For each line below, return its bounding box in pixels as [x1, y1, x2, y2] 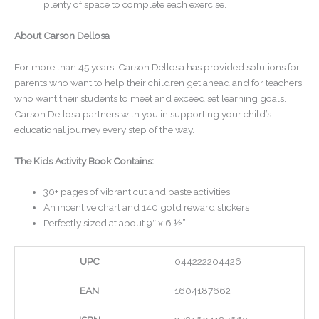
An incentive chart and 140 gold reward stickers [43, 202, 250, 214]
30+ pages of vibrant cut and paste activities [43, 186, 231, 198]
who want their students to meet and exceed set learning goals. [14, 92, 286, 104]
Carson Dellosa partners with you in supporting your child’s [14, 108, 271, 120]
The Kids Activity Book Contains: [14, 155, 154, 167]
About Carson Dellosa [14, 29, 110, 41]
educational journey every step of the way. [14, 123, 194, 135]
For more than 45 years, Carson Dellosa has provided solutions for [14, 61, 300, 73]
